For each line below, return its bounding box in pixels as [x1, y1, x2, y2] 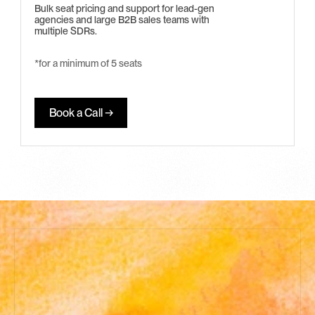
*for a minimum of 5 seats [34, 58, 144, 69]
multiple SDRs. [34, 25, 97, 37]
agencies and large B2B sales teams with [34, 14, 210, 25]
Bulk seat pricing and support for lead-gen [34, 3, 214, 14]
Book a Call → [49, 106, 113, 120]
